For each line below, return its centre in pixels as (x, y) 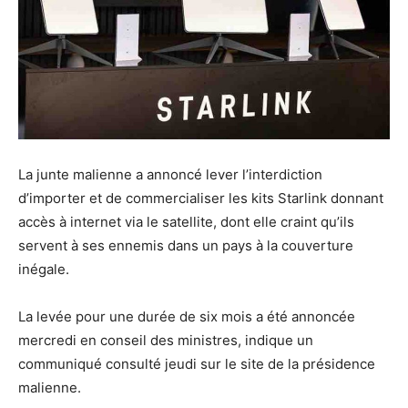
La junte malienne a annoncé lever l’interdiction (170, 174)
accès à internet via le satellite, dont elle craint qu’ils (186, 222)
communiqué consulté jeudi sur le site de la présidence (197, 364)
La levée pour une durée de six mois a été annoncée (187, 316)
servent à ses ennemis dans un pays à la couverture (186, 245)
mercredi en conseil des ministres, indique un (166, 340)
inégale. (44, 269)
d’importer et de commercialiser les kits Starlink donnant (201, 198)
